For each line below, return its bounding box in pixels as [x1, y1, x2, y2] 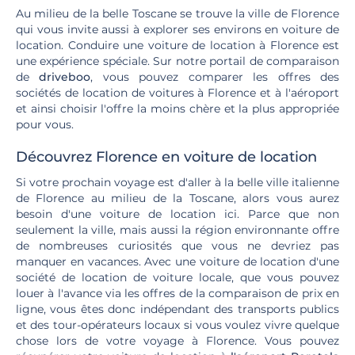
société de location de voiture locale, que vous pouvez [16, 270, 339, 284]
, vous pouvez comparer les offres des [90, 70, 340, 84]
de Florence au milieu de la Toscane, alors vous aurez [16, 191, 339, 205]
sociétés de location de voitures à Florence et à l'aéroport [16, 86, 339, 100]
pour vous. [16, 117, 74, 132]
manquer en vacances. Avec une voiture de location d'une [16, 254, 339, 269]
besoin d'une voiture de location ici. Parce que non [16, 207, 339, 221]
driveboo [39, 70, 91, 84]
